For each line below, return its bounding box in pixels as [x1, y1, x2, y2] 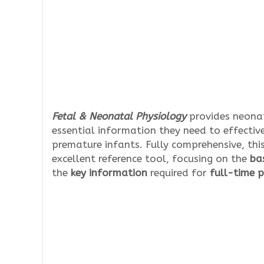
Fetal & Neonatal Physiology [52, 110, 186, 122]
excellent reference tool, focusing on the [52, 153, 250, 164]
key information [71, 167, 147, 179]
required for [147, 167, 210, 179]
